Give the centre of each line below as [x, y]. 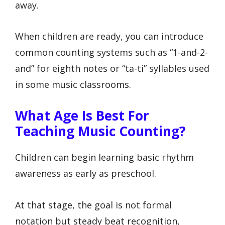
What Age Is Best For [82, 116]
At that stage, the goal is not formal [93, 205]
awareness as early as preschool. [86, 174]
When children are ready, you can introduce [109, 36]
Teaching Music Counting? [100, 131]
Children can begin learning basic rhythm [104, 157]
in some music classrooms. [73, 85]
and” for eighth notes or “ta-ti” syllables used [112, 69]
